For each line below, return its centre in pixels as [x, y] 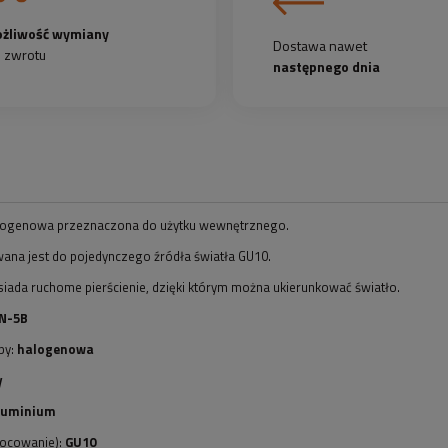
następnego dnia [327, 66]
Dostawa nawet [320, 45]
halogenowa [55, 348]
